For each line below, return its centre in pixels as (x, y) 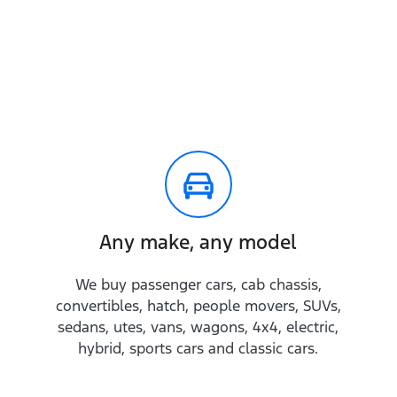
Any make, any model (198, 242)
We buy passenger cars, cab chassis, (198, 284)
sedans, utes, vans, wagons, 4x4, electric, (198, 327)
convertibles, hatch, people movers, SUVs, (198, 306)
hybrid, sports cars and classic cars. (198, 348)
